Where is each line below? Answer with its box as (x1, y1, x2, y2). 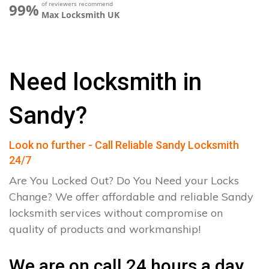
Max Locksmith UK (41, 9, 119, 20)
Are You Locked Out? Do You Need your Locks (9, 174, 239, 187)
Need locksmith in (9, 68, 202, 96)
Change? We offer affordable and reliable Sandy (9, 190, 253, 204)
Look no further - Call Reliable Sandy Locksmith (9, 139, 239, 151)
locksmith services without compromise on (9, 206, 223, 220)
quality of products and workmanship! (9, 222, 201, 236)
